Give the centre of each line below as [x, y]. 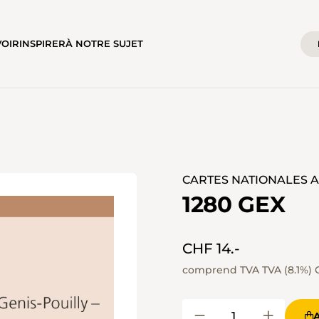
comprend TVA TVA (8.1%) [249, 270]
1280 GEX [234, 204]
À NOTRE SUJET [105, 44]
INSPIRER [43, 44]
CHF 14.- [211, 248]
